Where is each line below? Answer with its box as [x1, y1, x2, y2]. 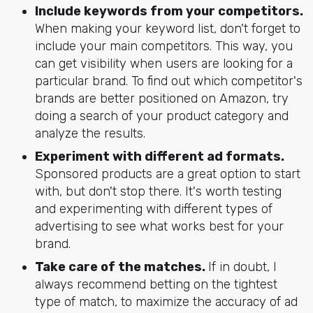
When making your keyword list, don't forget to [34, 20, 300, 36]
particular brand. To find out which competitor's [34, 73, 303, 89]
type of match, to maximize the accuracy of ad [34, 293, 298, 310]
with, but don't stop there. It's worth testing [34, 183, 282, 199]
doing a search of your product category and [34, 108, 289, 124]
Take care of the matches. [34, 259, 208, 275]
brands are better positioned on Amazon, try [34, 90, 289, 106]
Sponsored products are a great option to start [34, 166, 300, 182]
